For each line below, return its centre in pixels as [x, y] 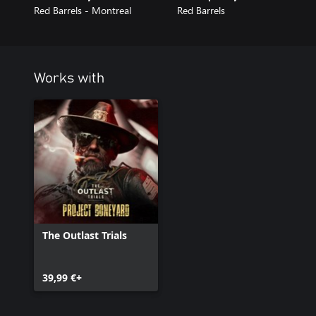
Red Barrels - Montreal [83, 10]
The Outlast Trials [85, 235]
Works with [69, 78]
